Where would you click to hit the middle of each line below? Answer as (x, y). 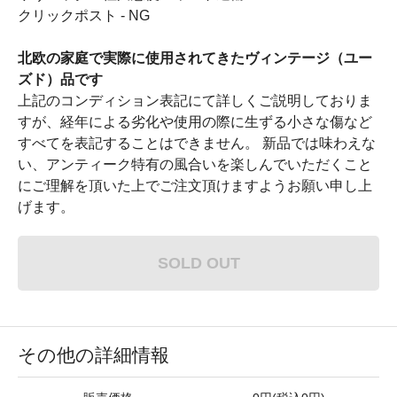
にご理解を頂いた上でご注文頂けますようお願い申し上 (195, 185)
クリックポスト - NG (84, 15)
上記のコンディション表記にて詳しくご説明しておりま (195, 100)
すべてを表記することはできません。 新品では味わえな (197, 143)
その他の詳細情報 (93, 354)
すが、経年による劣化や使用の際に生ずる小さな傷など (195, 121)
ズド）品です (60, 79)
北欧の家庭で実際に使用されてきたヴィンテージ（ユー (195, 58)
